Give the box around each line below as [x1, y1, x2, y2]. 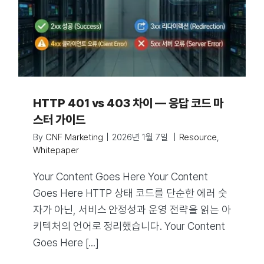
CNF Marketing [45, 132, 104, 143]
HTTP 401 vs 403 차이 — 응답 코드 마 [33, 96, 223, 110]
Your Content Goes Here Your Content [33, 170, 209, 183]
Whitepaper [33, 145, 79, 156]
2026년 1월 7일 [112, 132, 170, 143]
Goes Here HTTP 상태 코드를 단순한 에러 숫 [33, 187, 227, 199]
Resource [179, 132, 217, 143]
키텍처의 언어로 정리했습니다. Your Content [33, 220, 225, 232]
